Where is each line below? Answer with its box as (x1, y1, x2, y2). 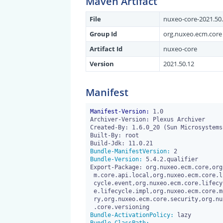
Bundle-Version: (90, 156, 142, 163)
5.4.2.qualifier (142, 156, 198, 163)
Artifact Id (90, 44, 123, 53)
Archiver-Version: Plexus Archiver (90, 116, 205, 123)
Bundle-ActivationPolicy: (90, 212, 174, 219)
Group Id (90, 29, 117, 38)
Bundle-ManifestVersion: (90, 148, 170, 155)
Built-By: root (90, 132, 139, 139)
